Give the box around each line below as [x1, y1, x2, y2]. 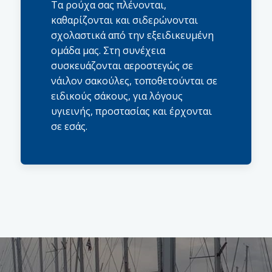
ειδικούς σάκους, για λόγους [51, 89, 183, 103]
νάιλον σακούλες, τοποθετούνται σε [51, 74, 217, 87]
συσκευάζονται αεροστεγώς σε [51, 59, 193, 72]
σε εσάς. [51, 120, 87, 133]
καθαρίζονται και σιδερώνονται [51, 13, 198, 27]
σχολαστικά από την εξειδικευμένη [51, 29, 214, 42]
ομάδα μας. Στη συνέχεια [51, 44, 165, 57]
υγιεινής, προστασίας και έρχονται [51, 104, 212, 118]
